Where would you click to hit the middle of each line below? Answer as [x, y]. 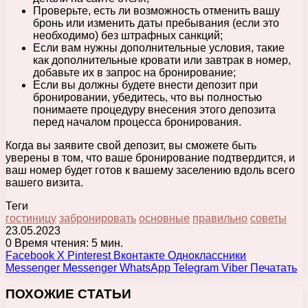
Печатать [274, 267]
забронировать [98, 218]
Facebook [30, 255]
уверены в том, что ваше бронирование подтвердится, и [150, 157]
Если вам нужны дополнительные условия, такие [159, 47]
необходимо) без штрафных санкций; [128, 35]
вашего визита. [44, 182]
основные [164, 218]
